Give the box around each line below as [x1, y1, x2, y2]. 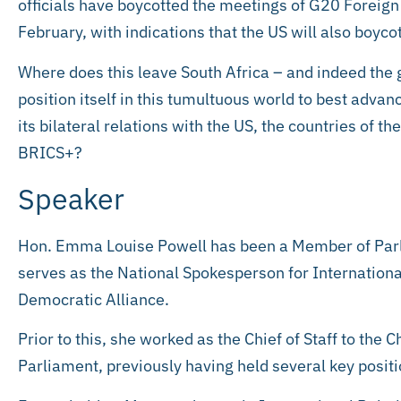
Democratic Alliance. [18, 288, 169, 310]
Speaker [18, 179, 124, 218]
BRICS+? [18, 141, 97, 163]
